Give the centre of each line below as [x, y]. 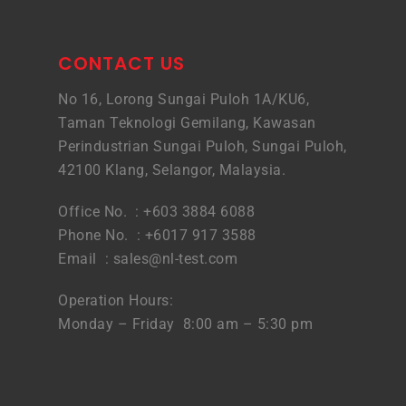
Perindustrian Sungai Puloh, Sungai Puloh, [203, 146]
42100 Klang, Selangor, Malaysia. [172, 170]
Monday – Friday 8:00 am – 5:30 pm [185, 324]
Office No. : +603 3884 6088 [156, 212]
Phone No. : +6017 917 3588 [157, 235]
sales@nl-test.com [175, 259]
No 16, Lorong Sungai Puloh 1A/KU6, [184, 99]
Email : [86, 259]
